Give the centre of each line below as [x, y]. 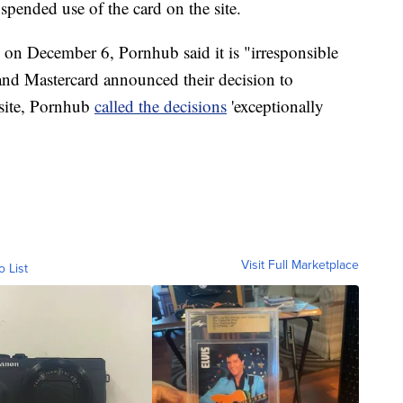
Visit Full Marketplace [300, 264]
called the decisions [161, 105]
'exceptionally [275, 105]
